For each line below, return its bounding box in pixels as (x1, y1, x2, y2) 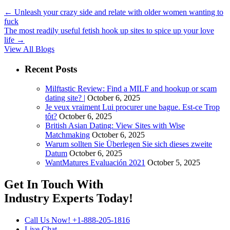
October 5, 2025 (147, 158, 200, 167)
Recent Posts (25, 63, 77, 74)
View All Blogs (4, 44, 54, 53)
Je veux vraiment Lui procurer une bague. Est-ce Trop (45, 103, 220, 112)
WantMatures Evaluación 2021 (45, 158, 145, 167)
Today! (93, 191, 133, 205)
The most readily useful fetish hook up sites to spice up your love (4, 26, 214, 35)
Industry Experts (4, 191, 93, 205)
